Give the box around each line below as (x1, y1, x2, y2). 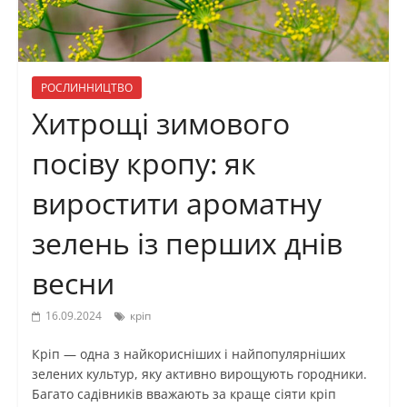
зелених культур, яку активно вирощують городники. (31, 365, 367, 383)
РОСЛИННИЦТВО (40, 80, 133, 96)
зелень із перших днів (31, 223, 342, 263)
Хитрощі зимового (31, 104, 290, 144)
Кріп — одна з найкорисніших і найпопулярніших (31, 345, 345, 363)
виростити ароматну (31, 184, 322, 223)
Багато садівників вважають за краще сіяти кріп (31, 385, 336, 403)
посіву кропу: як (31, 144, 256, 184)
